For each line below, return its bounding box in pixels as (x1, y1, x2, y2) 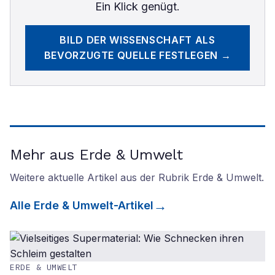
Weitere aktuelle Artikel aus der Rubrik (10, 171, 192, 184)
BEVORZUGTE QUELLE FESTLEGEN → (44, 49, 231, 61)
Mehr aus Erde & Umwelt (10, 146, 183, 163)
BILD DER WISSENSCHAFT (60, 34, 192, 46)
